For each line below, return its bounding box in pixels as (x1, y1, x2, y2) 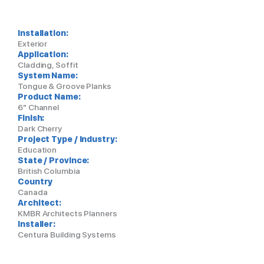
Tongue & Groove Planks (18, 81, 111, 91)
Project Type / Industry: (18, 134, 117, 144)
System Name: (18, 71, 78, 80)
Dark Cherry (18, 124, 62, 133)
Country (18, 177, 53, 186)
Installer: (18, 219, 55, 229)
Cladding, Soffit (18, 60, 78, 70)
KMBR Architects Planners (18, 209, 117, 218)
